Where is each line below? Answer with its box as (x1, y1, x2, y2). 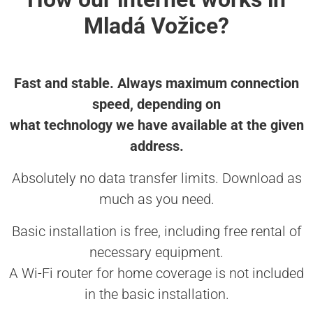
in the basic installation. (84, 286, 229, 303)
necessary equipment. (89, 244, 224, 261)
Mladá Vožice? (84, 13, 229, 40)
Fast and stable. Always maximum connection (14, 75, 299, 92)
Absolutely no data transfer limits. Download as (11, 170, 302, 187)
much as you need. (99, 191, 214, 208)
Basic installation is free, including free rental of (11, 223, 302, 240)
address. (129, 138, 184, 155)
